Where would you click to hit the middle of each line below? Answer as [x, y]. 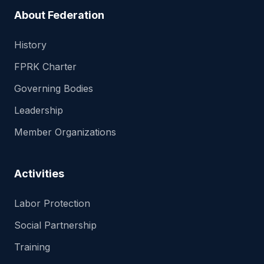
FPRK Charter [45, 67]
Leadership [39, 110]
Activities [39, 174]
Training [32, 247]
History [30, 45]
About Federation [59, 15]
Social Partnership [55, 225]
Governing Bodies [54, 88]
